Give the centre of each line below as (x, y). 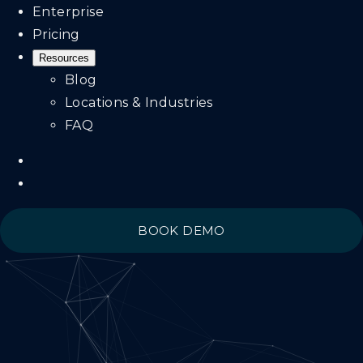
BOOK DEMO (181, 231)
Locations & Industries (139, 102)
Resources (64, 58)
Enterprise (68, 12)
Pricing (56, 34)
